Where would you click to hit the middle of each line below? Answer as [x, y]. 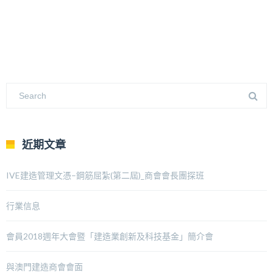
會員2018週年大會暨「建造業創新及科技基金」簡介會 [110, 236]
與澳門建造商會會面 [44, 267]
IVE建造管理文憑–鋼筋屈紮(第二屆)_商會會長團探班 [105, 175]
